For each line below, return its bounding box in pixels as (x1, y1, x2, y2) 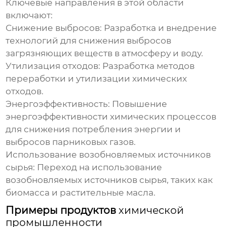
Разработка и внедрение (102, 23, 217, 33)
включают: (6, 10, 53, 21)
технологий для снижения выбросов (6, 35, 172, 46)
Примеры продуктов (6, 204, 119, 217)
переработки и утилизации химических (6, 73, 187, 84)
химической (119, 204, 184, 217)
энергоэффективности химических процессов (6, 111, 217, 122)
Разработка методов (100, 61, 195, 71)
